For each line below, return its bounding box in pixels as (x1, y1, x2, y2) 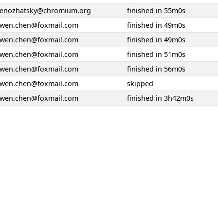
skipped (127, 79, 153, 88)
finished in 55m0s (127, 6, 185, 15)
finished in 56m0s (127, 64, 185, 73)
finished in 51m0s (127, 50, 185, 59)
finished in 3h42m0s (127, 93, 194, 103)
